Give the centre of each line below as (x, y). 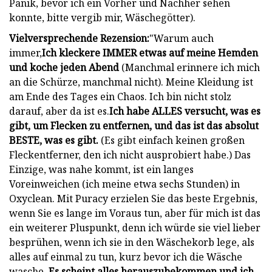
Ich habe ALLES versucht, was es (185, 111)
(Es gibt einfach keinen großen (172, 140)
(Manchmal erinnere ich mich (189, 67)
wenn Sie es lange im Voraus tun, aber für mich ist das (135, 213)
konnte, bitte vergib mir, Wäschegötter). (102, 17)
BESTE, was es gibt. (54, 140)
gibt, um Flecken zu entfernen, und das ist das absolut (134, 125)
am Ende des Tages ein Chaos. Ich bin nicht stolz (120, 96)
